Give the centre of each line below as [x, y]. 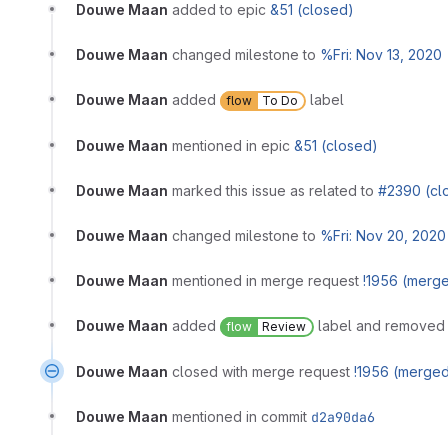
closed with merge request [263, 372]
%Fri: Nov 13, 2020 [381, 55]
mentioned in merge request [267, 281]
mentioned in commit [241, 417]
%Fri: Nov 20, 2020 [383, 236]
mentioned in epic [233, 146]
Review [284, 327]
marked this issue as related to [275, 191]
